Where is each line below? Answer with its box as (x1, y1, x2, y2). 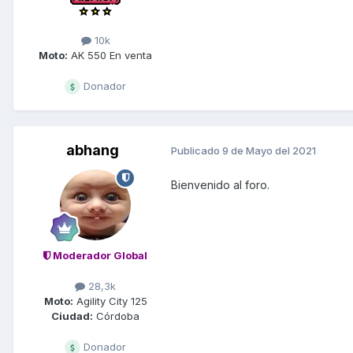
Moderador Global (50, 248, 147, 262)
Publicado (171, 144, 222, 158)
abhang (65, 141, 119, 158)
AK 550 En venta (68, 48, 152, 61)
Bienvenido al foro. (171, 177, 269, 191)
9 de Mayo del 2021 (222, 144, 316, 158)
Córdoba (93, 310, 139, 323)
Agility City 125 (72, 295, 147, 308)
